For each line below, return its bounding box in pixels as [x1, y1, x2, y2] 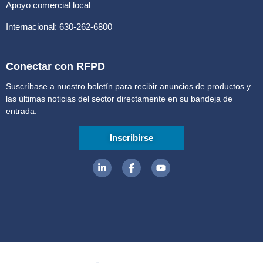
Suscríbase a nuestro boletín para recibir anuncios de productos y [6, 81, 251, 91]
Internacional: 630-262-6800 [6, 21, 112, 32]
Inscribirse [110, 133, 153, 143]
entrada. [6, 106, 39, 116]
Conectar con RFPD [6, 60, 105, 72]
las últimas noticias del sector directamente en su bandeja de [6, 93, 232, 103]
